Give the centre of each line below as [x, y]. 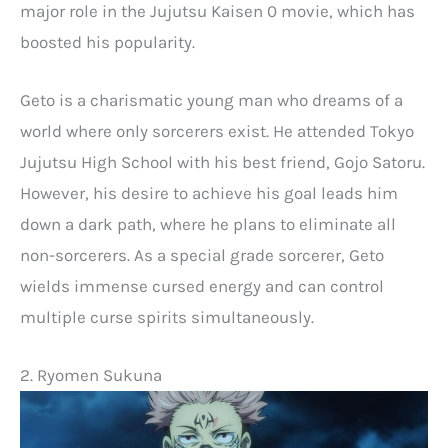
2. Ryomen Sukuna [91, 374]
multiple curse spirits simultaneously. [167, 316]
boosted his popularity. [107, 41]
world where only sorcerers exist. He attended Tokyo [217, 130]
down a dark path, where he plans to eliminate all [208, 223]
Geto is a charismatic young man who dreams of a [211, 99]
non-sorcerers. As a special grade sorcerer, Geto [202, 254]
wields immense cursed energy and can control [202, 285]
